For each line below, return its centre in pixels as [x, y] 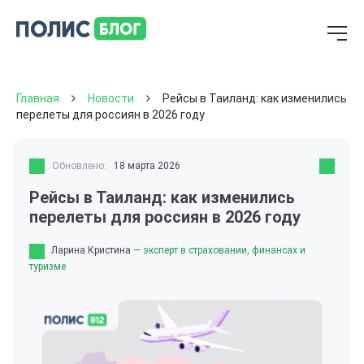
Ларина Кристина [91, 251]
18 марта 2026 [147, 166]
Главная [38, 98]
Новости [111, 98]
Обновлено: [79, 166]
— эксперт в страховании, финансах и [219, 251]
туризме [48, 266]
